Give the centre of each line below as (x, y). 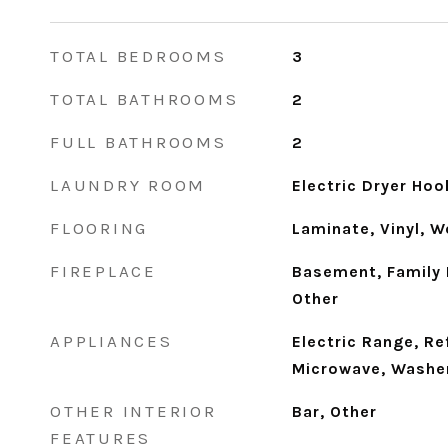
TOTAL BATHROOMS (144, 99)
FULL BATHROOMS (138, 142)
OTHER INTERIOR (133, 411)
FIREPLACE (103, 271)
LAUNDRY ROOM (128, 185)
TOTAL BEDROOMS (138, 56)
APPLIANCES (111, 341)
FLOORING (99, 228)
